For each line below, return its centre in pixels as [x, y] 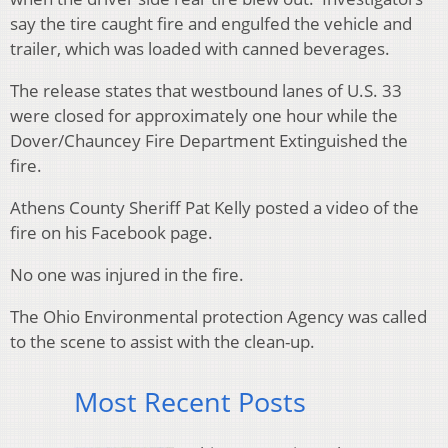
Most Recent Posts [190, 401]
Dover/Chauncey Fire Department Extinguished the [209, 140]
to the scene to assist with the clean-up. [162, 341]
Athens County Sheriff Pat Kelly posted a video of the [214, 207]
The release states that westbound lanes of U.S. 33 [206, 90]
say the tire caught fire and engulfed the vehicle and [211, 23]
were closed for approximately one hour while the [204, 115]
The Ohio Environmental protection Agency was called [218, 316]
